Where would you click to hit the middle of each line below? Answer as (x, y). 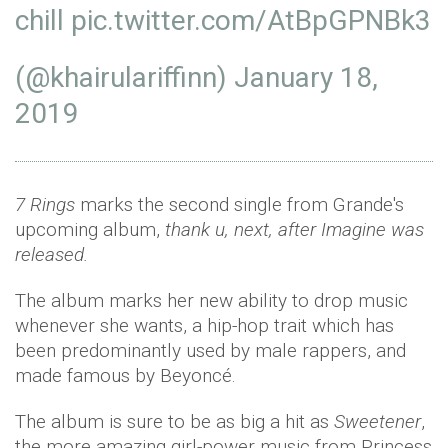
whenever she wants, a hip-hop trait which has (204, 326)
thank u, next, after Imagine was (294, 230)
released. (51, 255)
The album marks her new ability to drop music (211, 301)
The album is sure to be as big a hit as (174, 422)
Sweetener (377, 422)
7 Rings (45, 205)
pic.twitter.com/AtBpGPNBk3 (251, 21)
